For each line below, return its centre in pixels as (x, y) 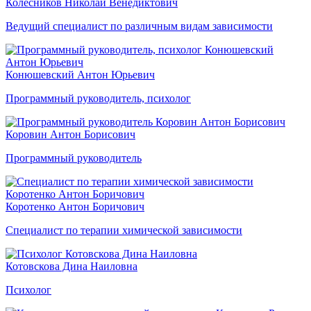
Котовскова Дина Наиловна (72, 266)
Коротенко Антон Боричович (75, 206)
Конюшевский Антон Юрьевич (80, 74)
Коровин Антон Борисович (70, 134)
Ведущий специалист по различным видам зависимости (139, 26)
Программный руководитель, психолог (98, 98)
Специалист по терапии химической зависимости (124, 230)
